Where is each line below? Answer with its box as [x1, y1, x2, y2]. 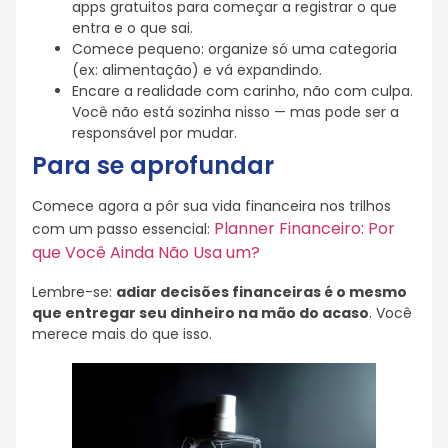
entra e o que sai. [72, 17, 193, 38]
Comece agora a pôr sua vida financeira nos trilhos [32, 195, 391, 216]
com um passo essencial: [32, 218, 210, 239]
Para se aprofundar [32, 148, 274, 182]
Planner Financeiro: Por [210, 216, 395, 240]
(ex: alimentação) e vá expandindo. [72, 59, 322, 80]
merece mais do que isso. [32, 324, 212, 345]
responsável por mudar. [72, 122, 237, 143]
